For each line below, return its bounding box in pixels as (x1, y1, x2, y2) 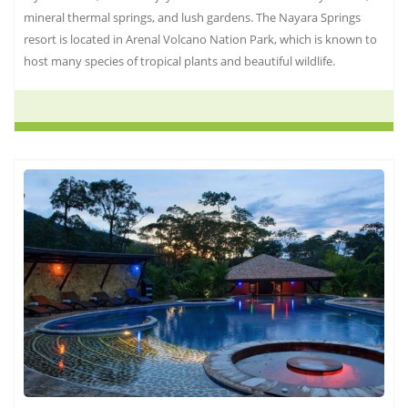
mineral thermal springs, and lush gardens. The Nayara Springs (24, 9, 361, 26)
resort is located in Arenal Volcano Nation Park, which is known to (24, 31, 377, 48)
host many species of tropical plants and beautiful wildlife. (24, 53, 335, 70)
